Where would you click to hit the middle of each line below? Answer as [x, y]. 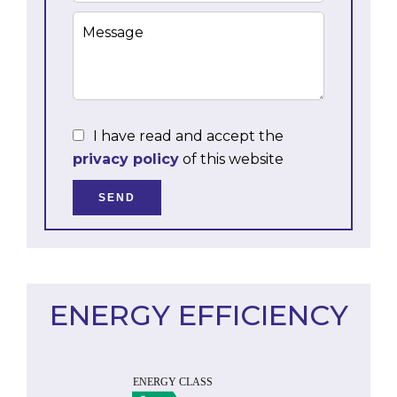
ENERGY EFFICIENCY [198, 315]
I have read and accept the [188, 136]
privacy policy [126, 159]
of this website [231, 159]
